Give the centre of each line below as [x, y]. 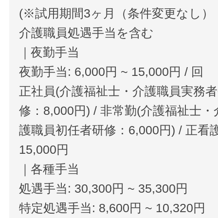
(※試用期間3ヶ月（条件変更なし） [117, 13]
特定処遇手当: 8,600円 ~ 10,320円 [112, 208]
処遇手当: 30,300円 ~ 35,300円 [104, 188]
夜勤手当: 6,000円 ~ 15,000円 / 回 [111, 71]
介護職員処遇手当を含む [87, 32]
